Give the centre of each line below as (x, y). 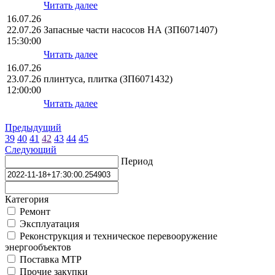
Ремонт (34, 212)
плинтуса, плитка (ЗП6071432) (108, 79)
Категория (27, 199)
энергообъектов (38, 247)
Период (137, 161)
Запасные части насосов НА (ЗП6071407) (130, 30)
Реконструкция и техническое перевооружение (117, 236)
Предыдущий (33, 128)
